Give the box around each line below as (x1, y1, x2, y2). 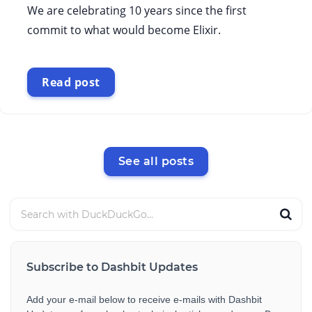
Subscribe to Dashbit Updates (26, 260, 198, 274)
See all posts (118, 155, 194, 168)
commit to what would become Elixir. (27, 22, 221, 38)
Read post (42, 75, 100, 90)
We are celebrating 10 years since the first (27, 3, 247, 18)
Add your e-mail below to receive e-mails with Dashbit (26, 294, 262, 305)
